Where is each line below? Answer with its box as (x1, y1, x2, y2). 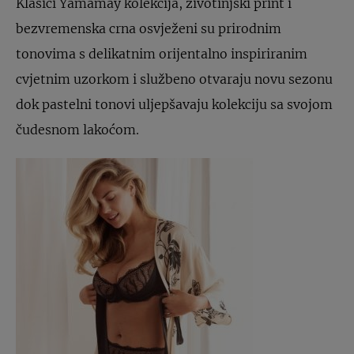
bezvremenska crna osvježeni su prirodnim (16, 21, 281, 36)
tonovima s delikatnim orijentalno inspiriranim (16, 46, 307, 62)
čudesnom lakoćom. (16, 122, 139, 137)
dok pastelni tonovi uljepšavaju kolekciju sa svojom (16, 96, 333, 112)
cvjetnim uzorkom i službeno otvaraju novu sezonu (16, 71, 333, 87)
